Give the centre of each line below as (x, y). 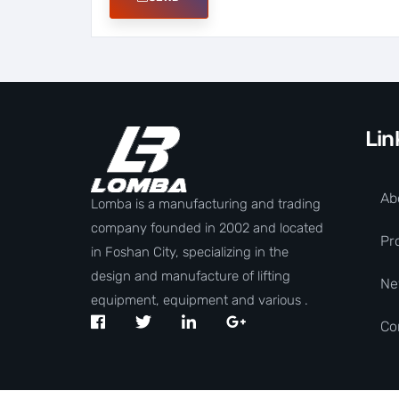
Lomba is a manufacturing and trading (206, 204)
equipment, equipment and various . (199, 301)
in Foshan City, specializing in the (190, 252)
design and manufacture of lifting (191, 277)
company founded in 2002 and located (207, 228)
